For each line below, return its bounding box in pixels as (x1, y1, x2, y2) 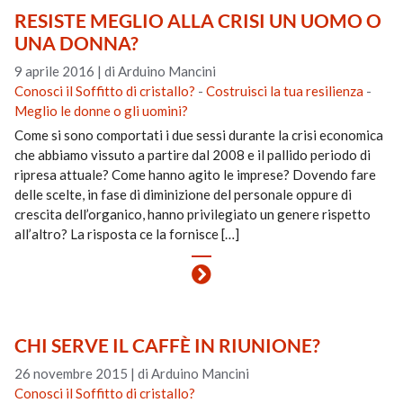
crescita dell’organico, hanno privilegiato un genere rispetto (14, 206, 372, 222)
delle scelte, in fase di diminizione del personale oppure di (14, 186, 353, 202)
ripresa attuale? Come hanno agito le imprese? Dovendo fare (14, 166, 377, 183)
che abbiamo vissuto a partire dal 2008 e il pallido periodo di (14, 147, 372, 163)
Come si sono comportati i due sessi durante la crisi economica (14, 127, 384, 143)
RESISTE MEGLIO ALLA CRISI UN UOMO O (14, 9, 382, 31)
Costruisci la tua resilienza (206, 83, 364, 99)
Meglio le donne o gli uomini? (14, 103, 189, 119)
